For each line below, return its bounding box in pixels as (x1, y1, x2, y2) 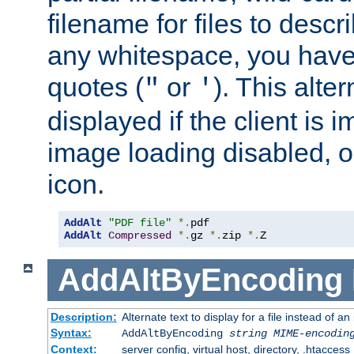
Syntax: (50, 326, 92, 339)
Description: (50, 310, 117, 323)
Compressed (108, 229, 171, 243)
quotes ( (47, 72, 144, 103)
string (228, 326, 267, 340)
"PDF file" (108, 217, 171, 230)
